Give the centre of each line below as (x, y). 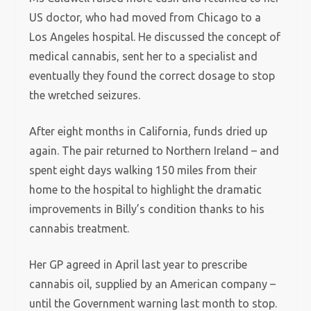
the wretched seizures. (85, 95)
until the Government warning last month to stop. (153, 303)
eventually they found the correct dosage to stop (152, 76)
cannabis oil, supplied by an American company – (153, 284)
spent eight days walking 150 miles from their (143, 170)
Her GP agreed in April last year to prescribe (138, 264)
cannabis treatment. (79, 228)
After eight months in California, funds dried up (149, 131)
